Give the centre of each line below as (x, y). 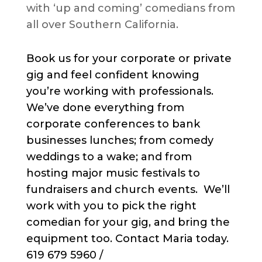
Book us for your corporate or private (129, 59)
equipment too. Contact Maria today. (127, 239)
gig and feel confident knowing (113, 75)
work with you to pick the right (111, 206)
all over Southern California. (102, 25)
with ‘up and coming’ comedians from (130, 8)
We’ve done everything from (105, 108)
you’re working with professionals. (120, 92)
